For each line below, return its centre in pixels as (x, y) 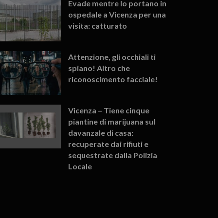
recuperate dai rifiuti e (109, 144)
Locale (80, 166)
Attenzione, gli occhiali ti (112, 56)
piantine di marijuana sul (112, 121)
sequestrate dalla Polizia (113, 155)
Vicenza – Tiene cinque (109, 110)
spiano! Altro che (99, 68)
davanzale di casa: (101, 132)
